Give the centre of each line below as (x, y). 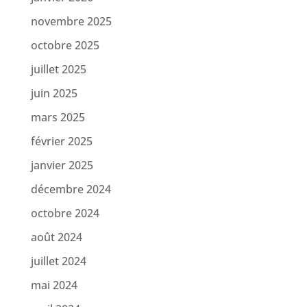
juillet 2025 (58, 70)
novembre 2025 (71, 22)
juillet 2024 (58, 261)
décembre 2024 (71, 189)
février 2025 (61, 142)
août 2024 (56, 237)
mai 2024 (54, 285)
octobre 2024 (65, 213)
